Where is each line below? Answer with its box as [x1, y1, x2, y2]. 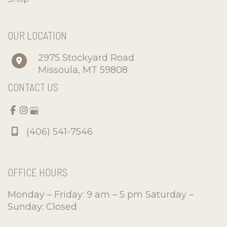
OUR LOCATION [8, 28, 67, 42]
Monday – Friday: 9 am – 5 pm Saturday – [8, 188, 194, 200]
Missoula [38, 64, 78, 75]
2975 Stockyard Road [38, 52, 134, 63]
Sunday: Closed [8, 201, 77, 212]
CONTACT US [8, 80, 58, 93]
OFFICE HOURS [8, 165, 67, 178]
